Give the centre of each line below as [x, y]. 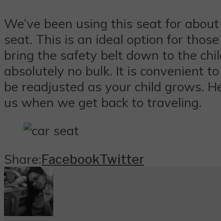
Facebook [71, 159]
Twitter [122, 159]
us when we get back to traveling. [103, 102]
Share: [23, 159]
